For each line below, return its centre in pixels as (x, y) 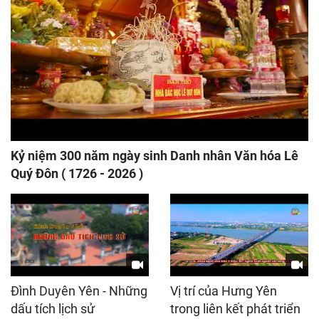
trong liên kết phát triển (235, 309)
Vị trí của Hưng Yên (224, 291)
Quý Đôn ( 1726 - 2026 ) (77, 173)
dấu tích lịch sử (53, 309)
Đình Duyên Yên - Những (79, 291)
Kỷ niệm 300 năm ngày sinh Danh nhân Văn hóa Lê (155, 155)
